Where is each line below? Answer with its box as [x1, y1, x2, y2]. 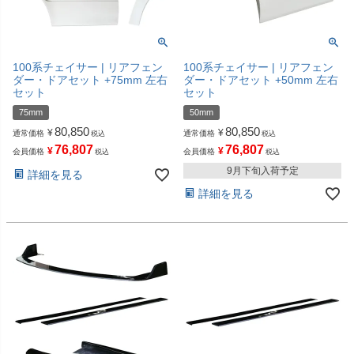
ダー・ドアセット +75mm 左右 [13, 73, 168, 86]
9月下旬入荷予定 [226, 164, 299, 176]
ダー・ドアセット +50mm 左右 [183, 73, 338, 86]
